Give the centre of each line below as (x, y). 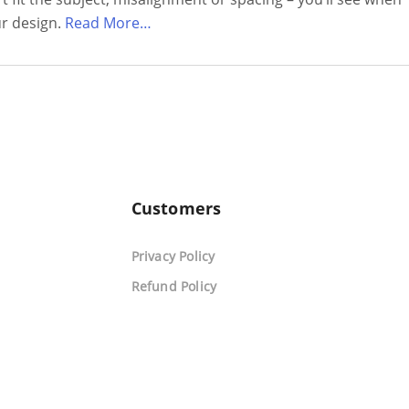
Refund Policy (174, 286)
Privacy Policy (173, 256)
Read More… (108, 23)
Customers (176, 208)
